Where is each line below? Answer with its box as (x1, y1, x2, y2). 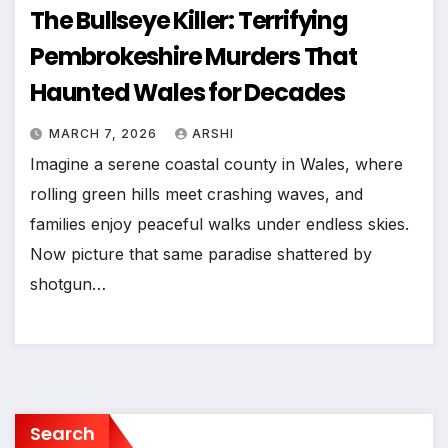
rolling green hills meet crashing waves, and (30, 183, 363, 204)
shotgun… (30, 273, 106, 294)
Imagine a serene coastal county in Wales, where (30, 153, 403, 174)
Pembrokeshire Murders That (30, 39, 357, 73)
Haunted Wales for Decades (30, 75, 345, 109)
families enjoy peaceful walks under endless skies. (30, 213, 409, 234)
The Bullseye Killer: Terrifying (30, 3, 348, 37)
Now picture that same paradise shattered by (30, 243, 372, 264)
